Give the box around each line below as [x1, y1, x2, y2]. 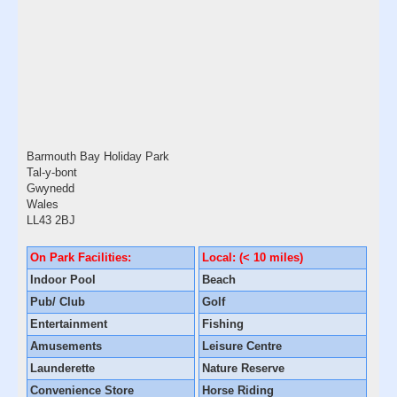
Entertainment [30, 316, 107, 331]
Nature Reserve [202, 361, 285, 375]
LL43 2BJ [27, 213, 75, 227]
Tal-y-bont [27, 165, 77, 179]
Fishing [202, 316, 245, 331]
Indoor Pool [30, 272, 96, 286]
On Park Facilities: [30, 250, 131, 264]
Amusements [30, 339, 102, 353]
